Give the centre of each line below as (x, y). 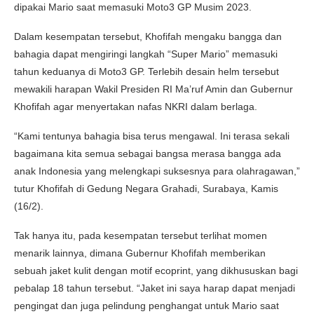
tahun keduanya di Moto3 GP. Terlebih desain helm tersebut (146, 71)
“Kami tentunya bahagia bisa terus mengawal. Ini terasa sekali (152, 136)
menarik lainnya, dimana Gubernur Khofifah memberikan (140, 253)
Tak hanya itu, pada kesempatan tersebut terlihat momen (141, 235)
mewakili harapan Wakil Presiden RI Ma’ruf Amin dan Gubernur (153, 89)
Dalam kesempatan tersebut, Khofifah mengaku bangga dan (148, 36)
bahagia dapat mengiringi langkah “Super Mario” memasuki (146, 54)
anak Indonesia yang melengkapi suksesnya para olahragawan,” (157, 171)
